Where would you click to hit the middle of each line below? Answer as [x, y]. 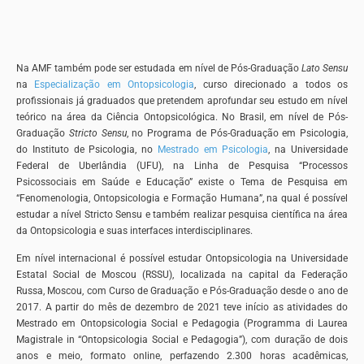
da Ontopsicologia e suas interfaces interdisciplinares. [134, 231]
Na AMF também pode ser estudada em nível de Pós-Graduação [159, 69]
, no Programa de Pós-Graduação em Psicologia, [237, 134]
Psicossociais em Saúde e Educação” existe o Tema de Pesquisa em [182, 182]
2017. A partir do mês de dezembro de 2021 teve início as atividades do [182, 308]
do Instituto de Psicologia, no [87, 150]
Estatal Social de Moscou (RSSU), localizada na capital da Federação [182, 275]
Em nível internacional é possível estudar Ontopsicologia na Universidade [182, 259]
